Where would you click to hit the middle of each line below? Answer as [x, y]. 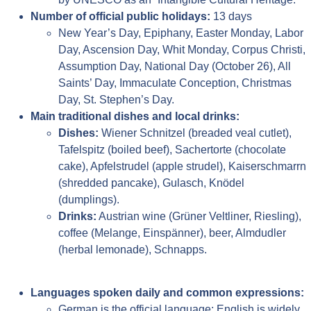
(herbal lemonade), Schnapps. [133, 249]
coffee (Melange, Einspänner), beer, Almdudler [173, 233]
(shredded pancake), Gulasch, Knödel [152, 183]
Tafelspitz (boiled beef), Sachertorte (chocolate [173, 149]
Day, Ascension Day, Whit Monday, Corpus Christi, [182, 49]
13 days [232, 16]
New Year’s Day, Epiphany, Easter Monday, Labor [181, 33]
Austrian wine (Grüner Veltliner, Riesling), [199, 216]
